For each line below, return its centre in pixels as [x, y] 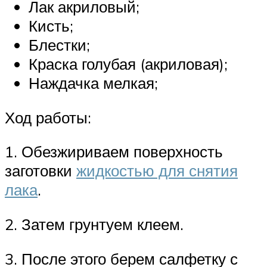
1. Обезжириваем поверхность [114, 152]
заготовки [41, 171]
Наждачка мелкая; [93, 83]
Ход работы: [48, 117]
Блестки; [59, 45]
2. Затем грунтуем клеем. [94, 224]
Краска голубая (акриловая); [128, 64]
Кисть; [51, 26]
